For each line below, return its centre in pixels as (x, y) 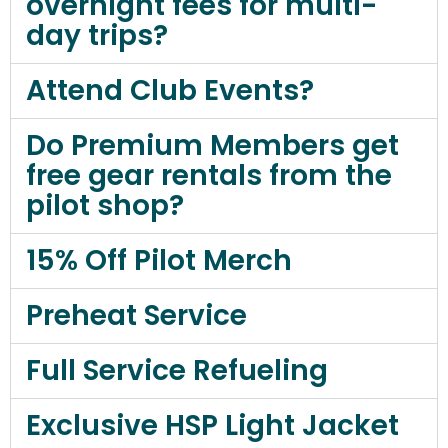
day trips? (97, 36)
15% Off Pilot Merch (159, 261)
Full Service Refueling (177, 371)
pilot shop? (105, 206)
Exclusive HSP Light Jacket (212, 426)
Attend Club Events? (170, 91)
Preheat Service (136, 316)
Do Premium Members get (212, 146)
